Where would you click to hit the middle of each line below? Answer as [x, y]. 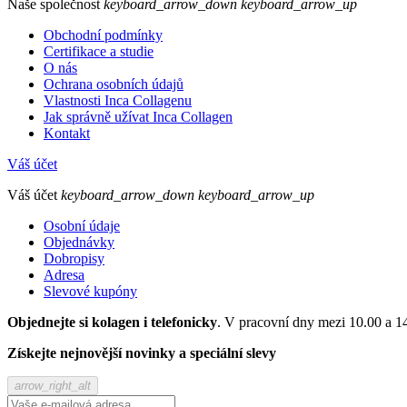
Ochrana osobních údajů [114, 84]
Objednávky [79, 243]
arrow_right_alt [53, 386]
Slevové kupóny [90, 292]
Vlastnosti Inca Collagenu [118, 101]
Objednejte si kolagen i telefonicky [112, 323]
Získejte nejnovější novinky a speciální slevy [142, 353]
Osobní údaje [82, 226]
